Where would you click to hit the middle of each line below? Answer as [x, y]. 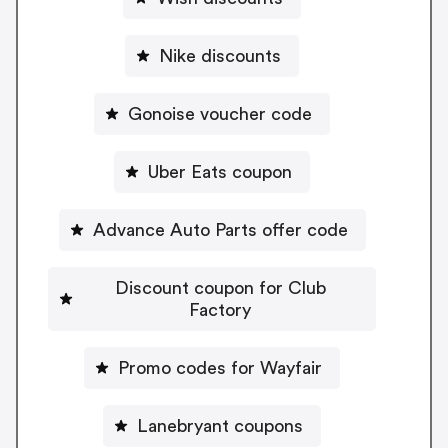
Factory [220, 309]
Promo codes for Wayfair [220, 367]
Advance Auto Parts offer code [220, 229]
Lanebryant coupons [220, 425]
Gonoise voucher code [220, 113]
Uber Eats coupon [220, 171]
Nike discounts [220, 55]
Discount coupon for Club [220, 287]
